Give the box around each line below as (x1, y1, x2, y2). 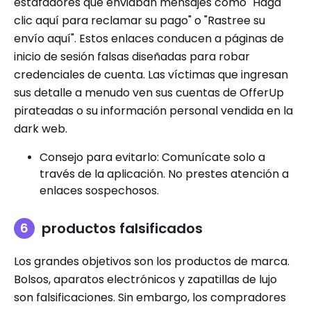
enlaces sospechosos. (40, 182, 159, 199)
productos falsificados (42, 218, 203, 238)
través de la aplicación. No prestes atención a (40, 165, 289, 182)
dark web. (14, 120, 67, 137)
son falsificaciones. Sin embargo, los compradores (14, 289, 286, 305)
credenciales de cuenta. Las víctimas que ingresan (14, 66, 288, 83)
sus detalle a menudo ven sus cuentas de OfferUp (14, 84, 284, 101)
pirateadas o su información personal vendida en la (14, 102, 293, 119)
